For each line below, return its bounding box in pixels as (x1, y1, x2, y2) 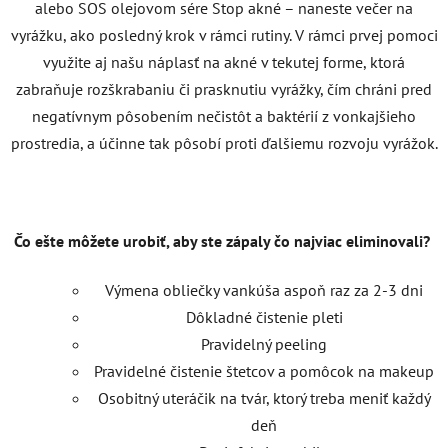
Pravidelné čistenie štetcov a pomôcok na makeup (94, 360, 434, 381)
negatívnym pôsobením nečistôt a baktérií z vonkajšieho (32, 105, 416, 126)
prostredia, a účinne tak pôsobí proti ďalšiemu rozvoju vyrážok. (10, 132, 438, 153)
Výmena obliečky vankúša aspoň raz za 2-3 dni (105, 279, 423, 300)
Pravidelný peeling (201, 333, 327, 354)
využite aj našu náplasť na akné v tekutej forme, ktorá (43, 51, 405, 72)
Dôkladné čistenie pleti (185, 306, 343, 327)
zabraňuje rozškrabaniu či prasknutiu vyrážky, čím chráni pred (16, 78, 432, 99)
